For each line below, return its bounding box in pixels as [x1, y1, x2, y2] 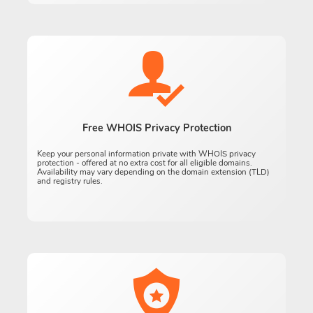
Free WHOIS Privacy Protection [82, 120, 231, 135]
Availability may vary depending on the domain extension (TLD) [37, 166, 270, 178]
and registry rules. [37, 175, 103, 187]
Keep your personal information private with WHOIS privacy [37, 148, 256, 160]
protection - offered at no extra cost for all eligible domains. [37, 157, 253, 169]
